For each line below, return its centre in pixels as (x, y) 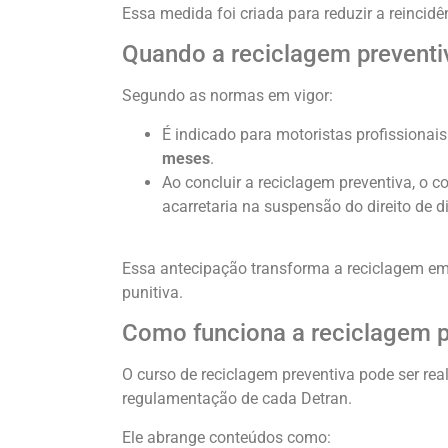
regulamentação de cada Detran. (237, 399)
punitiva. (152, 292)
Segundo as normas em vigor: (227, 96)
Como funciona (207, 333)
